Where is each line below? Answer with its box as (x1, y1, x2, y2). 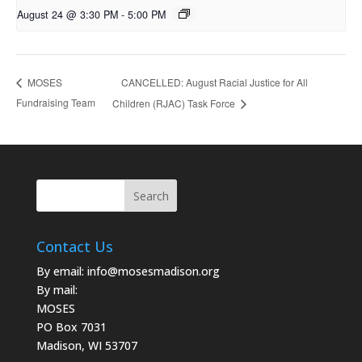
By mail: (36, 282, 78, 298)
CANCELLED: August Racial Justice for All (120, 74, 308, 89)
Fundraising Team (16, 95, 95, 110)
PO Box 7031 (36, 319, 107, 335)
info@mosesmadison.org (86, 263, 220, 280)
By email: (36, 263, 87, 280)
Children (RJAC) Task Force (112, 96, 238, 111)
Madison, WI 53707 (36, 338, 137, 354)
